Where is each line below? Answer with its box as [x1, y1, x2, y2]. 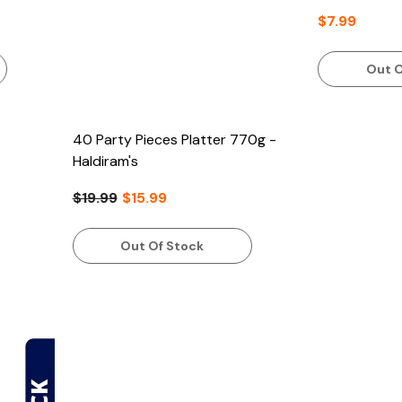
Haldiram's [72, 152, 138, 171]
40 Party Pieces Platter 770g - [72, 130, 276, 150]
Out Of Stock [120, 237, 205, 254]
